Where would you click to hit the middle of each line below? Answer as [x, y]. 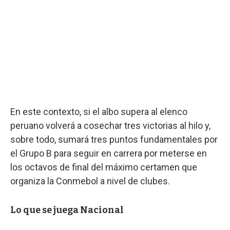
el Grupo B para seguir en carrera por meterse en [109, 153]
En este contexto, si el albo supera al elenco [99, 111]
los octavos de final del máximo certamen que [104, 167]
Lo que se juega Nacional [67, 210]
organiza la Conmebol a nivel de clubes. [90, 181]
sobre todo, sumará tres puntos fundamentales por [114, 139]
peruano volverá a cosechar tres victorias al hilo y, [110, 125]
